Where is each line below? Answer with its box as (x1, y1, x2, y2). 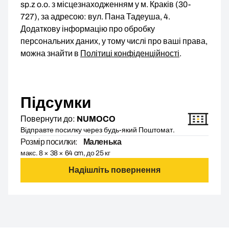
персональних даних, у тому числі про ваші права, (20, 37, 208, 46)
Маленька (82, 138, 122, 147)
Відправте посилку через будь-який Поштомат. (20, 126, 175, 134)
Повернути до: (20, 114, 75, 124)
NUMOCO (77, 114, 116, 124)
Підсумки (20, 95, 91, 111)
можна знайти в (20, 49, 80, 58)
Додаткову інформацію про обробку (20, 25, 155, 34)
